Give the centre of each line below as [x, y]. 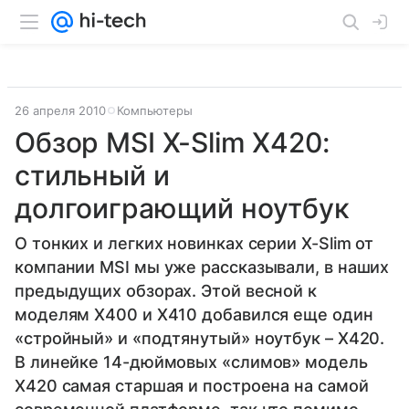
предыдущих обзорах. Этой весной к [166, 291]
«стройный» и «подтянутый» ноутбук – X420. [200, 338]
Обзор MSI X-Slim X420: [172, 142]
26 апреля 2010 [60, 110]
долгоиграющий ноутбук [182, 208]
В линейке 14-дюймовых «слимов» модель [191, 362]
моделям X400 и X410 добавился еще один [194, 315]
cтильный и [92, 175]
